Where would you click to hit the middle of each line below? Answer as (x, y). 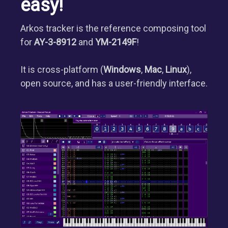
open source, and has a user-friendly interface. (114, 83)
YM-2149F (116, 42)
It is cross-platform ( (62, 69)
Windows (122, 69)
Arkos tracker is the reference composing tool (113, 28)
